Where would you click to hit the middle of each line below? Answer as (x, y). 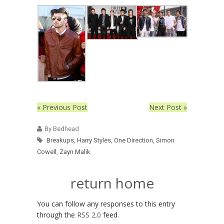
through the (57, 214)
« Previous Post (62, 107)
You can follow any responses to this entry (106, 203)
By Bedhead (62, 128)
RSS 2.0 (89, 214)
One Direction (133, 140)
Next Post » (168, 107)
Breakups (60, 140)
